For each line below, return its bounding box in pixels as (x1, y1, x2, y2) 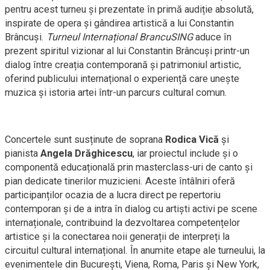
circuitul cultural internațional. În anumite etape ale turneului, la (5, 245, 265, 256)
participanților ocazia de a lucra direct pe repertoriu (5, 189, 221, 201)
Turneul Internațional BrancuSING (44, 31, 193, 43)
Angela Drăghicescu (40, 148, 133, 159)
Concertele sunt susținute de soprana (5, 134, 165, 145)
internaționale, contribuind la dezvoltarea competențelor (5, 217, 240, 228)
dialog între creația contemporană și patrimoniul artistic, (5, 59, 241, 71)
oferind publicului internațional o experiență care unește (5, 73, 239, 84)
